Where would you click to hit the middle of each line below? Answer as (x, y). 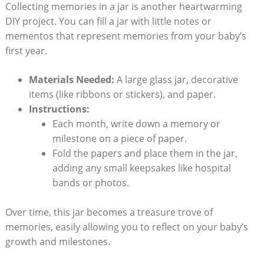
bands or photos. (90, 182)
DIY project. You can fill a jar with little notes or (108, 21)
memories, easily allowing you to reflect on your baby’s (126, 227)
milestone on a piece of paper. (119, 138)
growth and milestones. (57, 241)
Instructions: (59, 109)
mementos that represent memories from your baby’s (126, 36)
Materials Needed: (71, 79)
